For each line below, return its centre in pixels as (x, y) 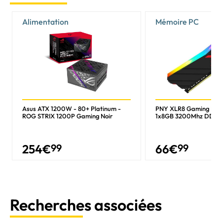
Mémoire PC (177, 21)
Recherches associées (86, 204)
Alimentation (45, 21)
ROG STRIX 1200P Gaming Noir (68, 116)
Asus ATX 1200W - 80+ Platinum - (72, 108)
